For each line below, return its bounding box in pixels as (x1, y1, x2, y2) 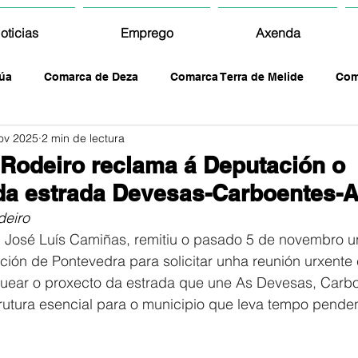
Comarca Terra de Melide (170, 70, 304, 83)
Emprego (120, 25, 173, 41)
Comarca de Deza (44, 70, 138, 83)
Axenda (255, 25, 300, 41)
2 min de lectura (42, 130, 125, 145)
